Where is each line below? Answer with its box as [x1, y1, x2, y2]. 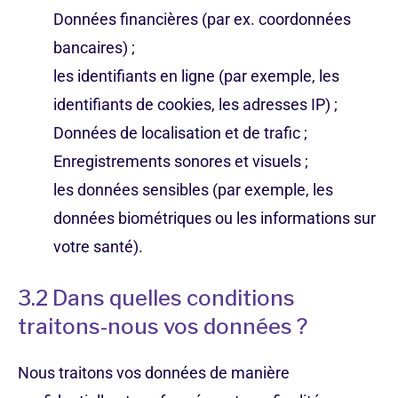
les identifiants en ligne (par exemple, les [53, 67, 339, 85]
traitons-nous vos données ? [18, 314, 307, 339]
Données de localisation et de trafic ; [53, 123, 307, 142]
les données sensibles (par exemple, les [53, 180, 333, 199]
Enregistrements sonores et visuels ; [53, 152, 308, 171]
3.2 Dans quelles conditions [18, 285, 295, 311]
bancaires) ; [53, 38, 135, 57]
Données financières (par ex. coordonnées [53, 10, 351, 28]
